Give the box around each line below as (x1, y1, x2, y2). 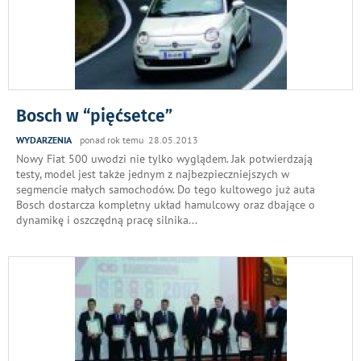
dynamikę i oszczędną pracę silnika (16, 212, 189, 227)
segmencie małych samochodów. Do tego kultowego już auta (16, 181, 315, 197)
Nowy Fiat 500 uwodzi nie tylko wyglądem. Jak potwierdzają (16, 151, 313, 166)
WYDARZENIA (16, 133, 72, 146)
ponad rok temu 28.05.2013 (80, 133, 198, 146)
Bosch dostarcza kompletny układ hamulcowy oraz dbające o (16, 197, 315, 212)
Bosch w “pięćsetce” (16, 105, 172, 127)
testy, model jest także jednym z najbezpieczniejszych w (16, 166, 289, 181)
